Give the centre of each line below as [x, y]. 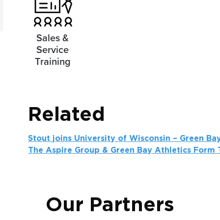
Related [67, 115]
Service [53, 50]
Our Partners [110, 205]
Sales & [53, 38]
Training [53, 62]
